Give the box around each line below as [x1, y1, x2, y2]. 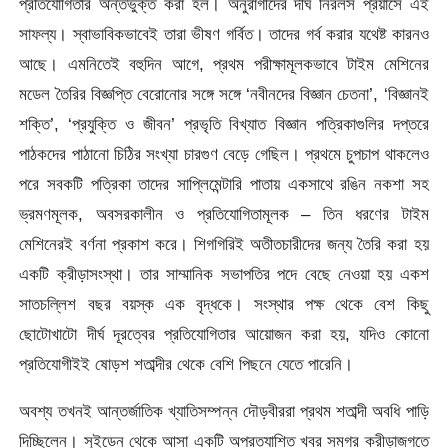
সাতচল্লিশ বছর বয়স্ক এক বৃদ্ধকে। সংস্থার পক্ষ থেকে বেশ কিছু [19, 294, 429, 315]
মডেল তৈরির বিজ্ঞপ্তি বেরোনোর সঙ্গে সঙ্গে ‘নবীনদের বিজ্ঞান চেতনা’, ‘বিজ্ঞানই [19, 84, 429, 105]
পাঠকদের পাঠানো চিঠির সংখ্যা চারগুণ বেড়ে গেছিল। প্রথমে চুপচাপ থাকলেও [19, 144, 429, 165]
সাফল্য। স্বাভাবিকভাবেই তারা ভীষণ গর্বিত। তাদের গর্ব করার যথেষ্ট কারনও [19, 24, 429, 45]
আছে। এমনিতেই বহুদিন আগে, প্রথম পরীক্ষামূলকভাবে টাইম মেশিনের [19, 54, 429, 75]
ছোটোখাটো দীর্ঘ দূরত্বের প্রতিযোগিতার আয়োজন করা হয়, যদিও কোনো [19, 324, 429, 345]
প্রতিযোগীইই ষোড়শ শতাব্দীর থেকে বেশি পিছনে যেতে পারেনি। [19, 354, 354, 375]
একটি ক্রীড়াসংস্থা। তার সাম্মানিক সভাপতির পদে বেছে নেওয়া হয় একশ [19, 264, 429, 285]
